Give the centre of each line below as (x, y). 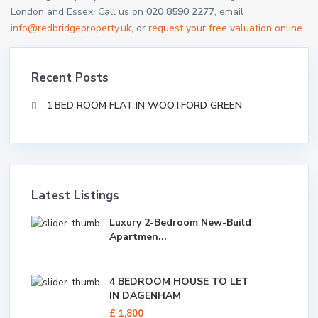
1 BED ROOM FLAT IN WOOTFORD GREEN (144, 105)
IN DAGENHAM (145, 296)
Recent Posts (70, 78)
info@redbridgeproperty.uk (71, 28)
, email (229, 12)
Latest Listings (75, 196)
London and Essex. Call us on (78, 12)
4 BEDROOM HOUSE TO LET (179, 281)
